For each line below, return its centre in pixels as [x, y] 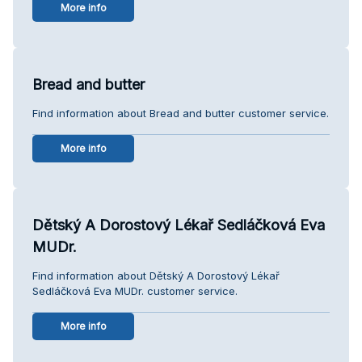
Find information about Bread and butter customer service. [181, 113]
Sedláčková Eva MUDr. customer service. [135, 290]
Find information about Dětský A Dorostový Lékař [156, 275]
